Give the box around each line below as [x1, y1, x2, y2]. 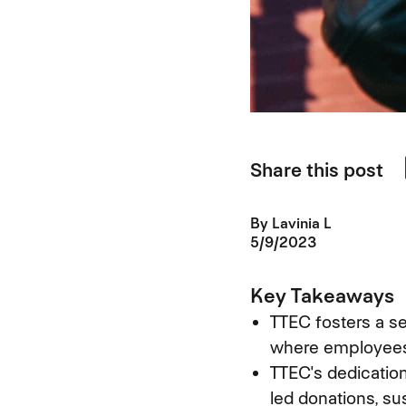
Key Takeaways [249, 282, 394, 308]
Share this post [249, 158, 383, 183]
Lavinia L [271, 213, 332, 233]
